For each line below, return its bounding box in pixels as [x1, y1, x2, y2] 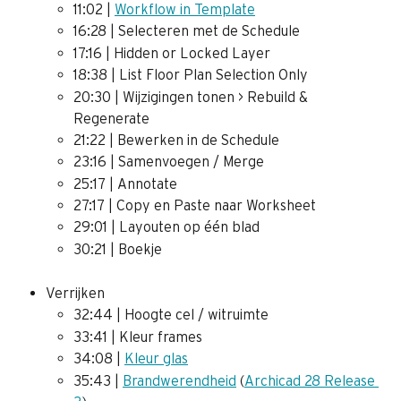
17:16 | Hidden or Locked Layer [73, 44, 270, 61]
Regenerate [73, 109, 149, 126]
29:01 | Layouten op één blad [73, 218, 260, 235]
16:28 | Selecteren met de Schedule [73, 22, 300, 39]
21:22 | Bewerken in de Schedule [73, 131, 279, 148]
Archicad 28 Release [244, 371, 379, 388]
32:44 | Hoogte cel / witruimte [73, 306, 269, 323]
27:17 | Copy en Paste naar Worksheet [73, 197, 320, 213]
